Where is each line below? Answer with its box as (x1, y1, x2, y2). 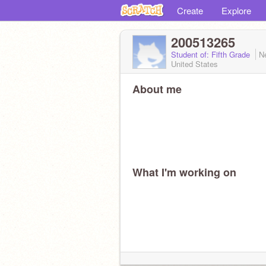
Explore (221, 4, 251, 17)
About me (132, 81, 182, 97)
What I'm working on (132, 164, 236, 180)
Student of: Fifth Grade (171, 49, 252, 60)
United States (171, 58, 218, 69)
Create (177, 4, 203, 17)
